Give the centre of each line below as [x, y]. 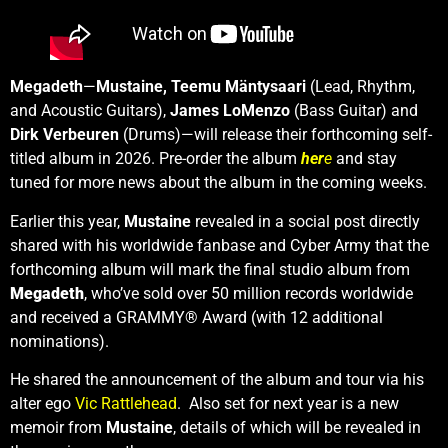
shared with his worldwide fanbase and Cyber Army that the [219, 245]
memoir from [58, 428]
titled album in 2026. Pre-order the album [155, 159]
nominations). [59, 341]
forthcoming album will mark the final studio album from [210, 269]
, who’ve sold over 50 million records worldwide [248, 293]
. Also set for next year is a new [288, 404]
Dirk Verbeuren [64, 135]
